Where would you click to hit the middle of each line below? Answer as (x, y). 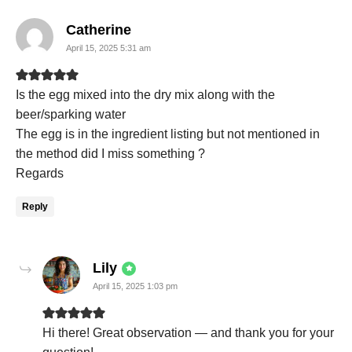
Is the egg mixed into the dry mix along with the (145, 95)
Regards (40, 174)
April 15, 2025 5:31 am (108, 48)
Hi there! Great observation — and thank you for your (188, 333)
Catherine (99, 30)
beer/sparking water (71, 115)
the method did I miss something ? (110, 154)
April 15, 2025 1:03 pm (135, 286)
